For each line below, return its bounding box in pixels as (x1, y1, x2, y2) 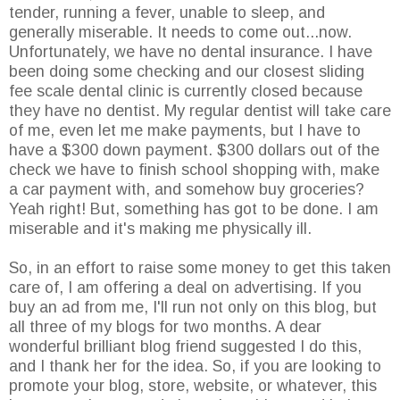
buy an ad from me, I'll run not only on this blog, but (9, 298, 377, 317)
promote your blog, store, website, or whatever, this (9, 377, 377, 396)
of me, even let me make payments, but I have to (9, 121, 361, 140)
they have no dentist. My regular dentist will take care (9, 102, 391, 121)
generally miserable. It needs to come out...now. (9, 23, 352, 42)
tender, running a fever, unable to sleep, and (9, 4, 325, 22)
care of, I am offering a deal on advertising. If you (9, 279, 362, 297)
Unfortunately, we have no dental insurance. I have (9, 43, 372, 62)
